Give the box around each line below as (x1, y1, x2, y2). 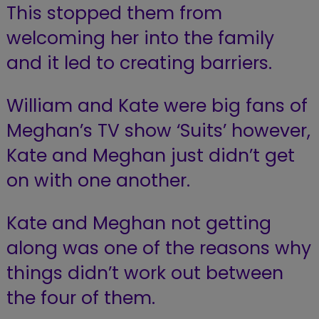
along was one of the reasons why (6, 236, 311, 261)
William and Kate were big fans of (6, 93, 308, 118)
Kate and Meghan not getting (6, 211, 271, 236)
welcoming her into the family (6, 26, 274, 51)
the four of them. (6, 286, 155, 310)
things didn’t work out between (6, 261, 283, 286)
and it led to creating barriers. (6, 51, 277, 75)
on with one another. (6, 168, 190, 193)
